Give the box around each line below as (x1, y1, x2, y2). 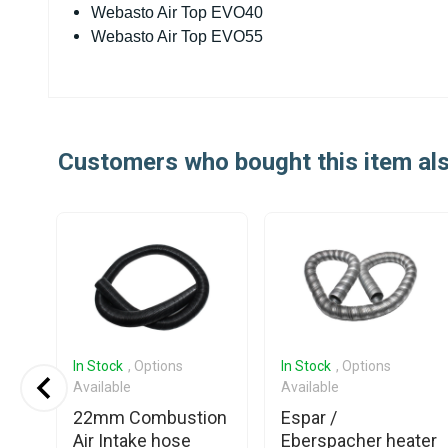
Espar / (281, 406, 337, 428)
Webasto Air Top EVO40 (91, 4, 264, 21)
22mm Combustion (73, 406, 227, 428)
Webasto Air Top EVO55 (91, 28, 264, 45)
